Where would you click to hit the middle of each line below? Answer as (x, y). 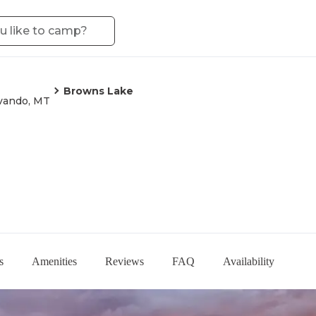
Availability (249, 261)
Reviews (124, 261)
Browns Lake (98, 91)
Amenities (54, 261)
